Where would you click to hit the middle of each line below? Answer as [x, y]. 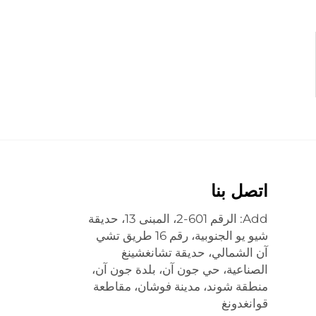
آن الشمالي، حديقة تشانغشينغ [194, 253]
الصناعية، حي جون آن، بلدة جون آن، [180, 269]
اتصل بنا [239, 191]
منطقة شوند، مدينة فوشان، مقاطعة [180, 286]
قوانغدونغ [244, 303]
